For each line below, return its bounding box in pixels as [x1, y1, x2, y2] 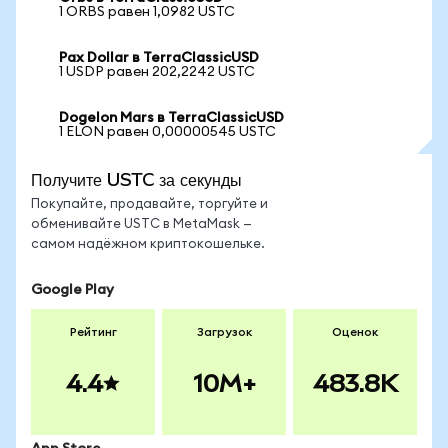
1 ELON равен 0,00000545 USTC [59, 125, 276, 139]
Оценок [332, 326, 378, 338]
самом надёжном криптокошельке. [31, 238, 265, 251]
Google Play [31, 283, 114, 297]
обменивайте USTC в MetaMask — [31, 218, 252, 231]
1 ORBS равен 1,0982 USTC [59, 5, 235, 19]
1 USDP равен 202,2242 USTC [59, 65, 255, 79]
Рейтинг [69, 326, 117, 338]
